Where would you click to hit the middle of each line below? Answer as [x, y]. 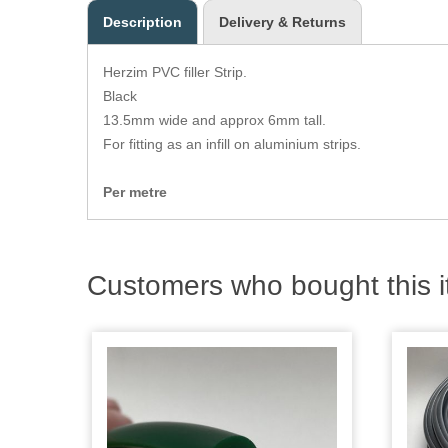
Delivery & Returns [282, 22]
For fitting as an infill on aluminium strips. [232, 144]
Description [142, 22]
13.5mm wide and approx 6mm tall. [214, 120]
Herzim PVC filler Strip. [177, 72]
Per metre [135, 192]
